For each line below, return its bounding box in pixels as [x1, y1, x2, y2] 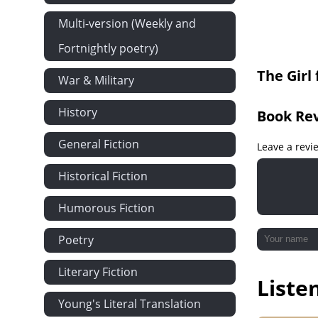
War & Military [58, 72, 134, 88]
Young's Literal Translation [58, 296, 201, 312]
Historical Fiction [58, 168, 148, 184]
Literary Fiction [58, 264, 138, 280]
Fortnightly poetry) [58, 40, 158, 56]
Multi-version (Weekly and [58, 16, 196, 31]
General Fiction [58, 136, 139, 152]
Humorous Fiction [58, 200, 155, 216]
